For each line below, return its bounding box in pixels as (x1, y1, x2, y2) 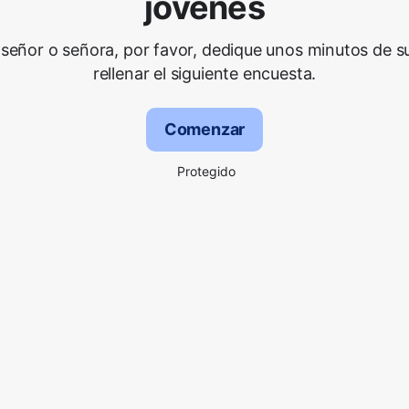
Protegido (177, 163, 236, 179)
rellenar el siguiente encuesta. (92, 64, 317, 83)
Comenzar (163, 120, 246, 139)
